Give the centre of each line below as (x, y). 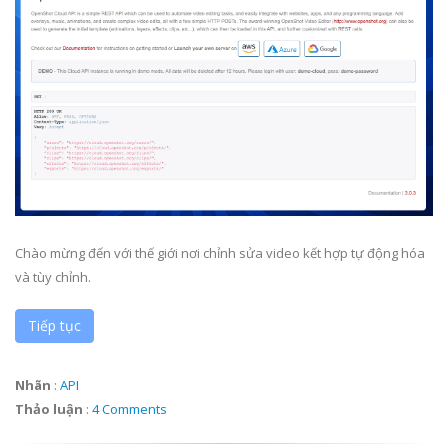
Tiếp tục (54, 325)
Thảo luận (49, 408)
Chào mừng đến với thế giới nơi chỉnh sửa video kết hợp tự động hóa (220, 252)
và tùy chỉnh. (53, 276)
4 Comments (129, 408)
